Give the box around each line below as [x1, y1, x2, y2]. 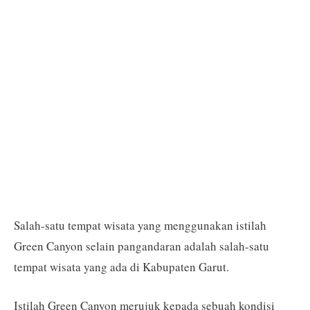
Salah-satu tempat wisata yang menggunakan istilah [14, 217, 266, 233]
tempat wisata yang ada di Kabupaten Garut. [14, 259, 229, 275]
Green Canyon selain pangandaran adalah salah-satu [14, 238, 269, 254]
